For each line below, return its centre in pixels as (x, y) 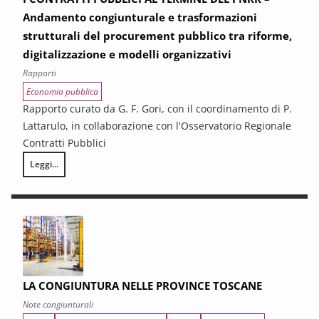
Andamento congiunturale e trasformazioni (140, 17)
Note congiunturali (58, 304)
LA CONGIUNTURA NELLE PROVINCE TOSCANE (142, 286)
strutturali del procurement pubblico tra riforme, (157, 36)
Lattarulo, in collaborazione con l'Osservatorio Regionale (157, 126)
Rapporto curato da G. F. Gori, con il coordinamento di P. (157, 109)
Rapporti (40, 73)
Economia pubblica (62, 91)
